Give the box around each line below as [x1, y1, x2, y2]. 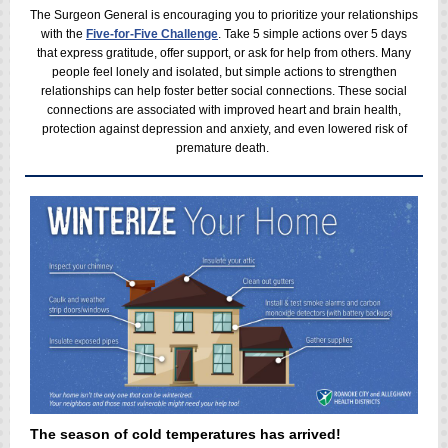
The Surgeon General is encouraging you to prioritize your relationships [30, 8, 418, 22]
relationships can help [41, 84, 161, 98]
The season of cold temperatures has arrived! [30, 426, 341, 442]
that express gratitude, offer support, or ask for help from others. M [37, 46, 391, 60]
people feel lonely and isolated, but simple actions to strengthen [51, 65, 397, 79]
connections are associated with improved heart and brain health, [47, 103, 401, 117]
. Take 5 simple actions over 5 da [218, 27, 395, 41]
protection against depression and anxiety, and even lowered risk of [41, 122, 407, 136]
